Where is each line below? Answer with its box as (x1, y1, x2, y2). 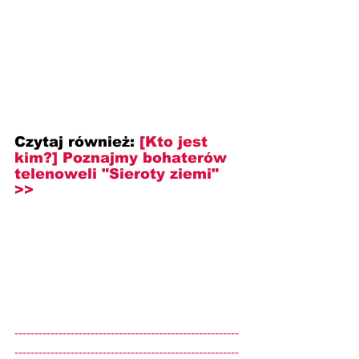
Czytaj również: (14, 133, 135, 150)
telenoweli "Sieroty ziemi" (14, 165, 224, 182)
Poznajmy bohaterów (63, 149, 232, 166)
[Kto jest (139, 133, 212, 150)
